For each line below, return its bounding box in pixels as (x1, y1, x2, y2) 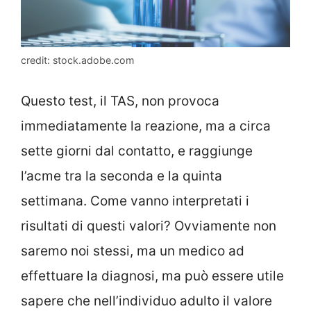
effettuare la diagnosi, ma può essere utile (21, 268, 284, 285)
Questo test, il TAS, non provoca (21, 93, 219, 110)
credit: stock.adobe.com (21, 53, 134, 66)
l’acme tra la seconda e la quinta (21, 168, 222, 185)
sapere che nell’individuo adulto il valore (21, 293, 272, 310)
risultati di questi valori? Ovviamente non (21, 218, 276, 235)
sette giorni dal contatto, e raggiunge (21, 143, 253, 160)
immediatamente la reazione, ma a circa (21, 118, 271, 135)
